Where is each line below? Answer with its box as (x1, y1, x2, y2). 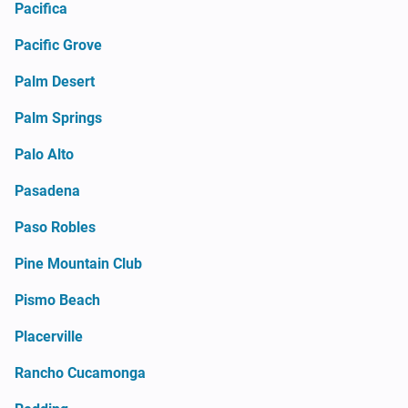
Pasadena (15, 181, 80, 199)
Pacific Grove (15, 36, 102, 54)
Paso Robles (15, 218, 96, 236)
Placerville (15, 327, 83, 345)
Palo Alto (15, 145, 74, 163)
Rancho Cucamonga (15, 363, 146, 382)
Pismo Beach (15, 291, 100, 309)
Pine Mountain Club (15, 254, 142, 272)
